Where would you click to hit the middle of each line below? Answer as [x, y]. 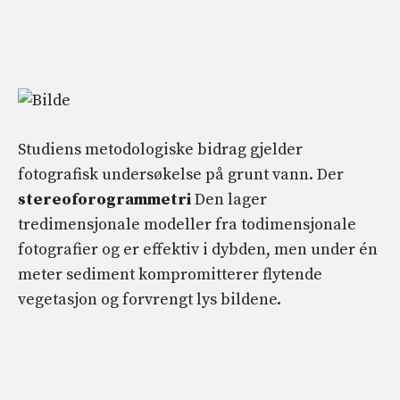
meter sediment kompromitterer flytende [170, 274]
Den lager [229, 199]
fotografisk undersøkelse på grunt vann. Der [181, 174]
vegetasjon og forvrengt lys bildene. [150, 299]
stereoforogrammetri [104, 199]
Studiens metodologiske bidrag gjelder [160, 149]
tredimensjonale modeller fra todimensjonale [187, 224]
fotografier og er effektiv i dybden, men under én [198, 249]
